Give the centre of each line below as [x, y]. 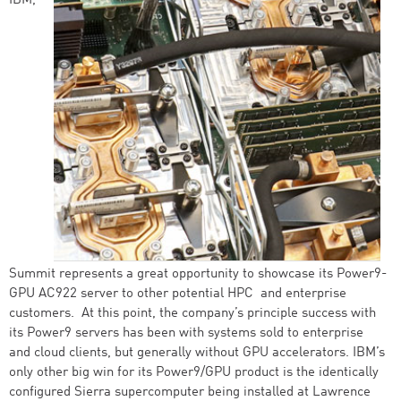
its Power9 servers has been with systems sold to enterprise [186, 333]
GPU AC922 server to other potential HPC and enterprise [178, 294]
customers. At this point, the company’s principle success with [192, 314]
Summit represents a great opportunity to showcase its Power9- [198, 274]
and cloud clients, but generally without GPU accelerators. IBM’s [197, 353]
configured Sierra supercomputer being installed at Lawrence [190, 392]
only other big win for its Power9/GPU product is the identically [194, 373]
